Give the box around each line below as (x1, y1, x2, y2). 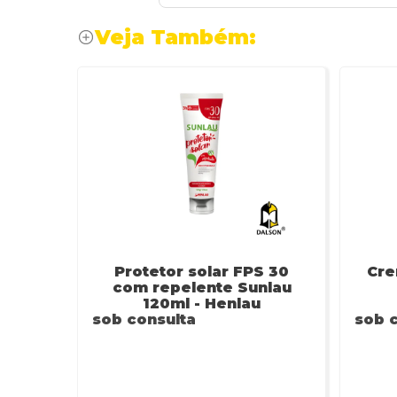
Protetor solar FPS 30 (114, 263, 290, 280)
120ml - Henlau (143, 295, 261, 312)
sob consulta (92, 311, 196, 328)
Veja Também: (95, 25, 256, 50)
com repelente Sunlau (112, 279, 292, 296)
